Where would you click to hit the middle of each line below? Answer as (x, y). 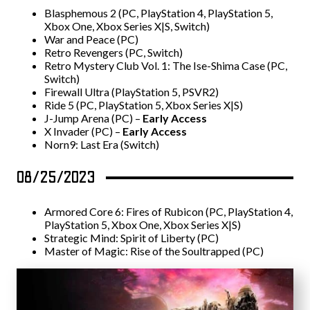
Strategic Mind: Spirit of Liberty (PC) (131, 238)
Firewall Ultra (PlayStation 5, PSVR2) (131, 92)
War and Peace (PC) (91, 39)
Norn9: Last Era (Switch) (102, 145)
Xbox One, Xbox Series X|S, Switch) (127, 26)
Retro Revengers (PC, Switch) (113, 53)
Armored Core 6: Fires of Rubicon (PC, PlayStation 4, (168, 212)
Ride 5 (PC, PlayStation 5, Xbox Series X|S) (144, 105)
